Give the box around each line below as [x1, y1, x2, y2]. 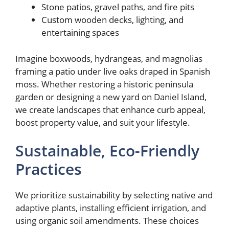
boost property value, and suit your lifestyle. [15, 116, 190, 128]
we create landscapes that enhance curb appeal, [15, 103, 205, 116]
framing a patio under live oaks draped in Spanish [15, 65, 210, 77]
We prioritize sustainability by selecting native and [15, 189, 213, 201]
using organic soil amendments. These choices [15, 215, 199, 227]
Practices [15, 158, 82, 180]
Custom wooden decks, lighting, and [41, 14, 184, 26]
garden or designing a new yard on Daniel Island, [15, 90, 207, 103]
